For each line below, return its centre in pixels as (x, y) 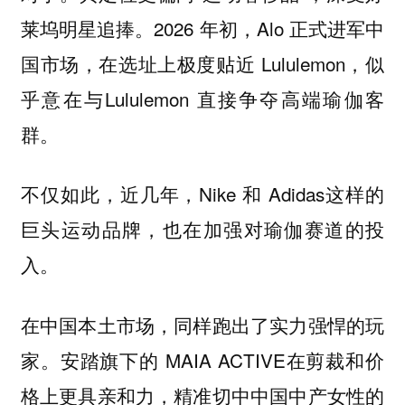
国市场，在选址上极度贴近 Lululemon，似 (202, 63)
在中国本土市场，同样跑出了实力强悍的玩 (202, 324)
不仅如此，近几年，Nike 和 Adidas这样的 (202, 194)
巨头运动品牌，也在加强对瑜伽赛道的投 (202, 229)
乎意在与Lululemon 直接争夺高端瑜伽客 (202, 98)
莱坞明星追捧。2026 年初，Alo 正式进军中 (202, 28)
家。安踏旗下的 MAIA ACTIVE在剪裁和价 (202, 359)
